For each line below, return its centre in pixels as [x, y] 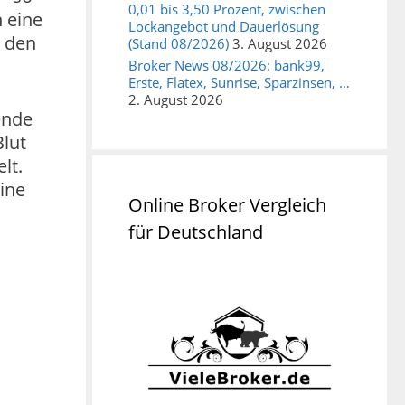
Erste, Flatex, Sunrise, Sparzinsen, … [239, 83]
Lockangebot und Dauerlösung [224, 27]
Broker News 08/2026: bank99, [226, 66]
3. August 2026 [280, 44]
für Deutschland [196, 232]
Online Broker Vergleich [227, 205]
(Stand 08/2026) [179, 44]
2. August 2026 [176, 100]
